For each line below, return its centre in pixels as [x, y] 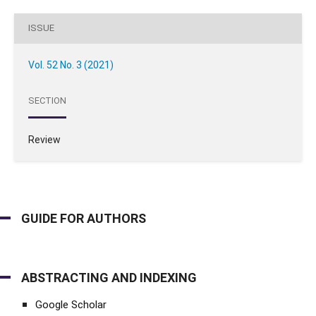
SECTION [47, 101]
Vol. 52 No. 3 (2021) [71, 65]
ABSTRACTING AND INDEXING [109, 277]
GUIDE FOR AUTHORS [84, 218]
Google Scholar [71, 304]
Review [44, 139]
